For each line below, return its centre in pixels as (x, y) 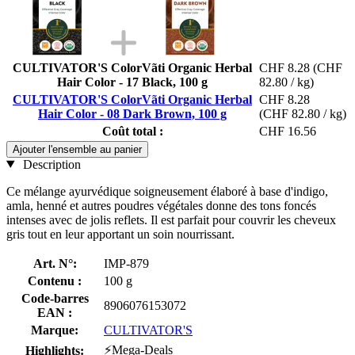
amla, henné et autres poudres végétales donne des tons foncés (161, 205)
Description (50, 164)
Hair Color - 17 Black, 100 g (132, 82)
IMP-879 (126, 263)
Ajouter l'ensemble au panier (77, 149)
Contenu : (55, 281)
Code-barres (55, 298)
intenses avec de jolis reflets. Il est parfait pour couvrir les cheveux (171, 219)
